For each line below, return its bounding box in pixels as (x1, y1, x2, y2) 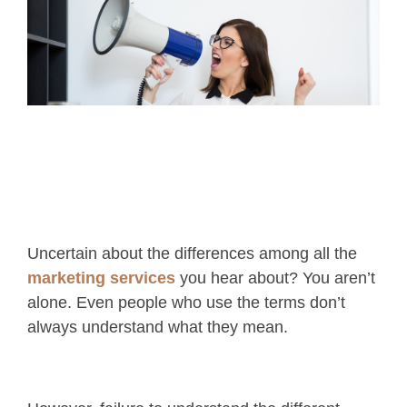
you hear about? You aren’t (175, 268, 375, 287)
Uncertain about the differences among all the (27, 243, 357, 263)
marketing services (27, 268, 175, 287)
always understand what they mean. (27, 317, 293, 336)
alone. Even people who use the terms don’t (27, 293, 345, 312)
